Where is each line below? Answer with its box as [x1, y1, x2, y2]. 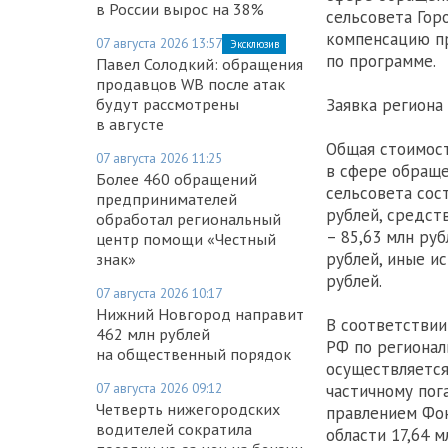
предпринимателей [96, 188, 237, 209]
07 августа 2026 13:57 [96, 33, 222, 52]
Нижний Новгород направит [96, 303, 304, 324]
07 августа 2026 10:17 [96, 283, 222, 302]
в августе [96, 113, 164, 134]
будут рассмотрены [96, 93, 239, 114]
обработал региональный [96, 208, 281, 229]
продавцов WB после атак [96, 73, 285, 94]
